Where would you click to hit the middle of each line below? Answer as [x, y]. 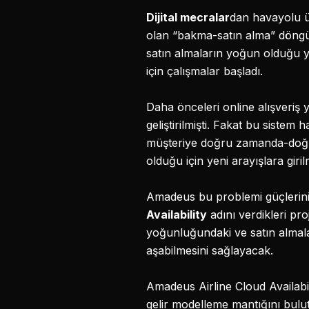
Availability [177, 215]
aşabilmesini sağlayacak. [210, 250]
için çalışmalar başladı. [205, 71]
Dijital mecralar [188, 17]
